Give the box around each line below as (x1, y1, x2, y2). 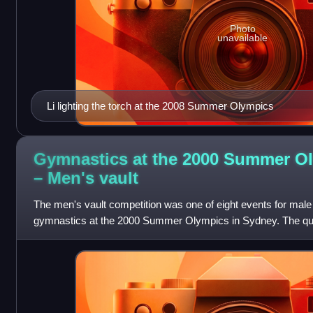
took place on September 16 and (33, 231, 181, 243)
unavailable (217, 31, 268, 43)
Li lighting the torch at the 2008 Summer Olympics (46, 100, 274, 112)
